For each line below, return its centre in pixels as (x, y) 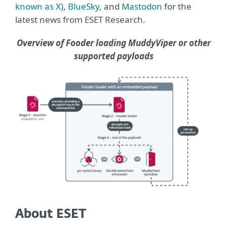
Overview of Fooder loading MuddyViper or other (113, 43)
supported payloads (113, 56)
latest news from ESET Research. (80, 20)
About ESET (51, 215)
